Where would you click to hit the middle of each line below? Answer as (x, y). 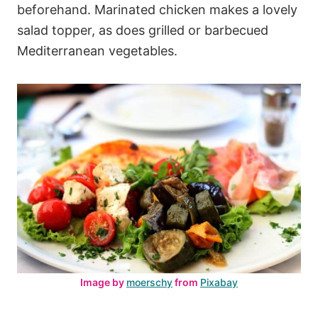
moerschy (149, 282)
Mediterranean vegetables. (97, 50)
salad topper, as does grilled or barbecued (143, 30)
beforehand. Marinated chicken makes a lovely (157, 9)
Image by (103, 282)
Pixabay (219, 282)
